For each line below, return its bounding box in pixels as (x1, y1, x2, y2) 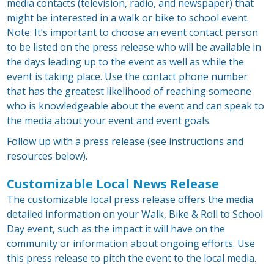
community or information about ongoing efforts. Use (7, 237, 256, 251)
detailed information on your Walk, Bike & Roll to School (7, 207, 264, 221)
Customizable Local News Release (7, 176, 220, 193)
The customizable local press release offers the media (7, 193, 254, 207)
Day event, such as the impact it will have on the (7, 222, 226, 236)
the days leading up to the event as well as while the (7, 55, 245, 69)
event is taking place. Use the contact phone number (7, 70, 248, 84)
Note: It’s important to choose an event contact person (7, 26, 259, 40)
